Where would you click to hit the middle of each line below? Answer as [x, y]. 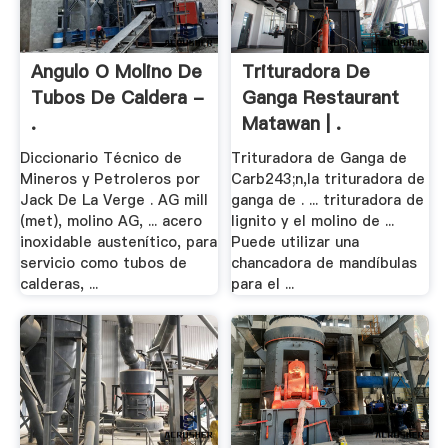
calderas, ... [58, 284]
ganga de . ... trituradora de [328, 200]
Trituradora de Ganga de [319, 158]
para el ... [263, 284]
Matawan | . [292, 123]
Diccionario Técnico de [100, 158]
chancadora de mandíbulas [324, 263]
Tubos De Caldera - [117, 97]
